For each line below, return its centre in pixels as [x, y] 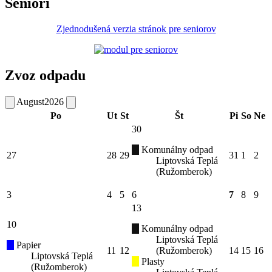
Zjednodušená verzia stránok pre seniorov [136, 29]
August [30, 101]
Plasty [152, 261]
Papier [27, 245]
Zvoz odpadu [45, 75]
